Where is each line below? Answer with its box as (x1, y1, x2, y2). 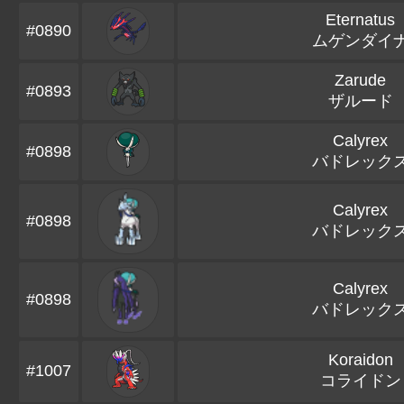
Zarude (335, 71, 386, 89)
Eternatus (326, 11, 395, 29)
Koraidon (327, 351, 393, 369)
